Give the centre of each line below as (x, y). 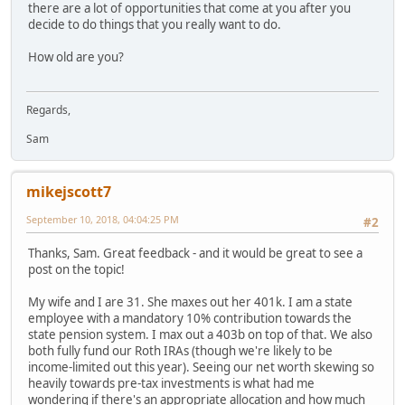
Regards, (48, 110)
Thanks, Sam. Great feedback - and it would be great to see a (195, 254)
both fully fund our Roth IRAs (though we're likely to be (180, 351)
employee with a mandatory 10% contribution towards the (190, 319)
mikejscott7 (69, 192)
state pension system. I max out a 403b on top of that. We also (200, 335)
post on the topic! (76, 270)
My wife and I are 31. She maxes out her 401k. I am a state (190, 302)
